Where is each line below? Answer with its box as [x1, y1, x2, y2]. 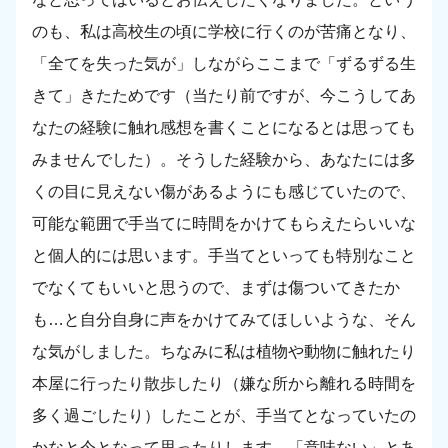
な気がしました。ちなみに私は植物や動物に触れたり [32, 343, 416, 361]
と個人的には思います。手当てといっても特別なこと [32, 247, 416, 265]
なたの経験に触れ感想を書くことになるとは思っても [32, 119, 416, 137]
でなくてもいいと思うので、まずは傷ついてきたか [32, 279, 400, 297]
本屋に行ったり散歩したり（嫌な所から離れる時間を [32, 375, 416, 393]
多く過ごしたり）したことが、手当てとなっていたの [32, 407, 416, 425]
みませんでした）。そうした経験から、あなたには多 [32, 151, 416, 169]
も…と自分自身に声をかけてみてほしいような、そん [32, 311, 416, 329]
